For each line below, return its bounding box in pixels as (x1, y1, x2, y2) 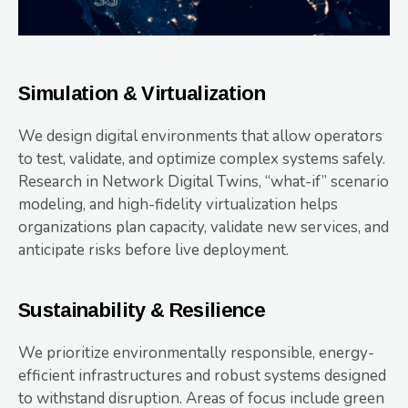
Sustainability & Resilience (18, 298, 266, 321)
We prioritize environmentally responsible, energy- (18, 342, 374, 363)
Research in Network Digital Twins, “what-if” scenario (18, 170, 389, 192)
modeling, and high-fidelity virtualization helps (18, 193, 338, 215)
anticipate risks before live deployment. (18, 239, 289, 260)
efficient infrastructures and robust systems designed (18, 364, 386, 386)
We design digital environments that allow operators (18, 125, 382, 147)
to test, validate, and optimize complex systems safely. (18, 148, 385, 169)
